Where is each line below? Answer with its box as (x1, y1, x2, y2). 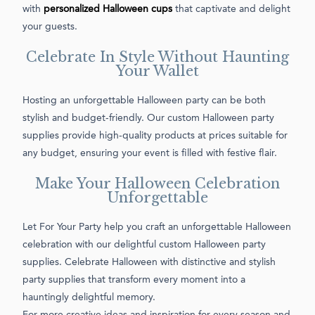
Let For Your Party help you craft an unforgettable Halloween (22, 221, 291, 232)
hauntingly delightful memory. (22, 292, 155, 302)
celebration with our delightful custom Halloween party (22, 239, 266, 250)
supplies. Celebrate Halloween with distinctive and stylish (22, 257, 276, 267)
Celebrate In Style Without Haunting (26, 48, 289, 65)
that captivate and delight (172, 4, 290, 14)
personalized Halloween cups (44, 4, 172, 14)
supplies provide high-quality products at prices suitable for (22, 130, 288, 141)
